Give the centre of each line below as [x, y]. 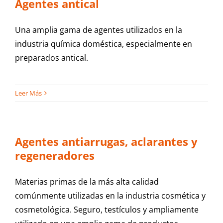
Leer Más [28, 93]
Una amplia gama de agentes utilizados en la [98, 30]
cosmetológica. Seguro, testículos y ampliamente [107, 210]
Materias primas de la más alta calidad [87, 182]
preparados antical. [51, 58]
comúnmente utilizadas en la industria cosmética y [110, 196]
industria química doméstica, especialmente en [103, 44]
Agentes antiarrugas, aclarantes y [106, 141]
